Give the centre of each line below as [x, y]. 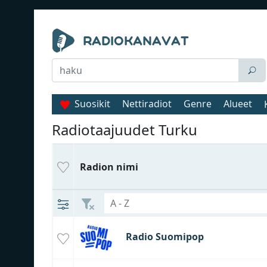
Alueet [238, 104]
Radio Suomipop [164, 237]
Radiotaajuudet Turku [125, 130]
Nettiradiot [147, 104]
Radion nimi [109, 167]
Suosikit [92, 104]
